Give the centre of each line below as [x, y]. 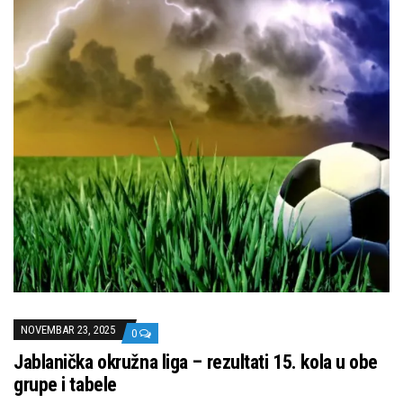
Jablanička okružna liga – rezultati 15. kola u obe [196, 363]
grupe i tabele [65, 385]
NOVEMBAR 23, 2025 [68, 330]
